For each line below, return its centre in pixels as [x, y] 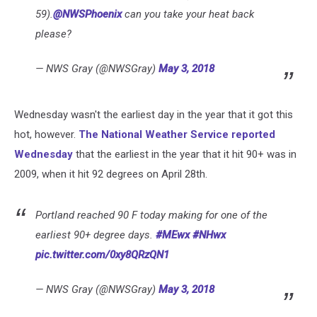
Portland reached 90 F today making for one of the [151, 215]
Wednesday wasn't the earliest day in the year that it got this [154, 115]
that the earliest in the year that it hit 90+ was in [185, 154]
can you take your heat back [188, 14]
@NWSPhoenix [87, 14]
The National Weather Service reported [177, 134]
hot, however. [46, 134]
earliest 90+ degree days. [96, 235]
